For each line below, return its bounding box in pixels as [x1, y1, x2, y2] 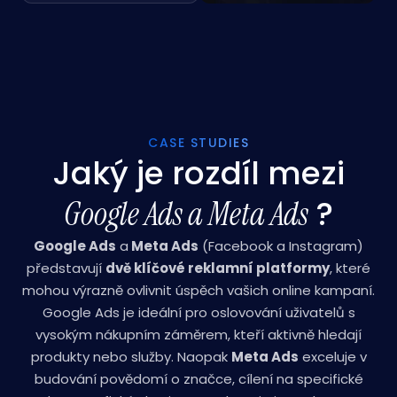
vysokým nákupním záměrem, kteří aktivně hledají [35, 325, 362, 344]
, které [330, 259, 370, 277]
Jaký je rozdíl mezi [52, 151, 345, 196]
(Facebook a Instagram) [198, 237, 363, 255]
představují [27, 259, 105, 277]
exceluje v [298, 347, 367, 366]
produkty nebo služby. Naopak [30, 347, 231, 366]
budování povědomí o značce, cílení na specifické [34, 370, 363, 388]
